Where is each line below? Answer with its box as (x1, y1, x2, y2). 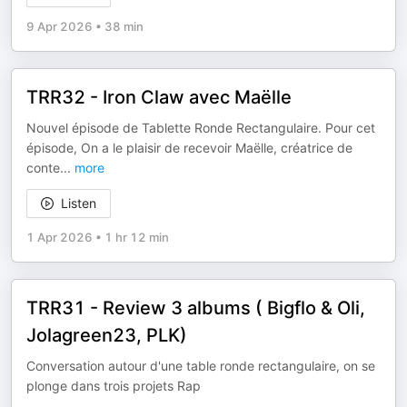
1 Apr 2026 (26, 230, 93, 244)
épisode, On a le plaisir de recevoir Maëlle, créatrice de (26, 140, 352, 155)
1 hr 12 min (104, 230, 169, 244)
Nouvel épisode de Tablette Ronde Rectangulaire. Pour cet (26, 120, 375, 135)
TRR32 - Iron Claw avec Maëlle (26, 86, 292, 108)
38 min (104, 19, 144, 34)
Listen (61, 195, 96, 211)
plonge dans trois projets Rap (26, 378, 201, 393)
